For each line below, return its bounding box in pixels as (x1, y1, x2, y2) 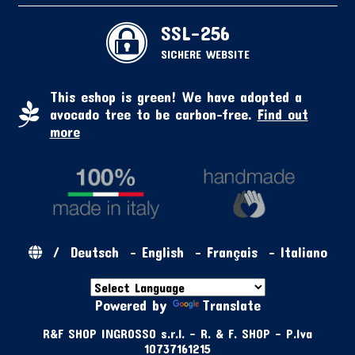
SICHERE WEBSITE (160, 46, 250, 61)
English (141, 242, 184, 261)
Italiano (280, 242, 327, 261)
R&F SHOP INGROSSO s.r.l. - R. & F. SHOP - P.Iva (43, 325, 312, 341)
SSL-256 (160, 21, 230, 44)
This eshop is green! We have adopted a (49, 87, 302, 105)
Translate (201, 296, 261, 314)
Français (206, 242, 258, 261)
